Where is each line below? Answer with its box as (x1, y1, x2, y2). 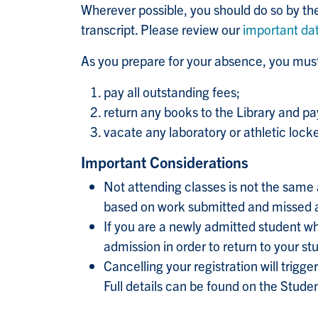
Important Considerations (81, 152, 248, 172)
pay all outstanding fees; (104, 83, 240, 101)
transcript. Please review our (81, 21, 243, 38)
